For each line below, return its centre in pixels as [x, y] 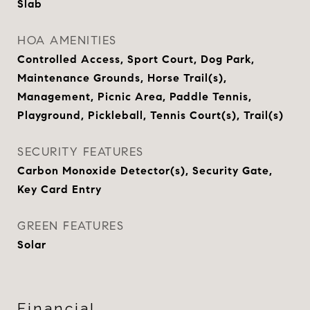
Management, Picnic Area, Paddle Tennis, [135, 97]
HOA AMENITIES [67, 40]
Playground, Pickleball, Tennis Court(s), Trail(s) [151, 115]
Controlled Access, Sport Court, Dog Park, [136, 59]
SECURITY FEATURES [81, 152]
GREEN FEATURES [71, 226]
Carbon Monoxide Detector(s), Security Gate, [145, 171]
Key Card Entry [60, 189]
